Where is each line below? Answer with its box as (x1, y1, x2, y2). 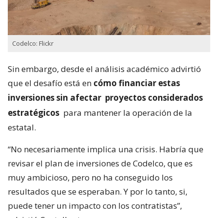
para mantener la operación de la (61, 107, 192, 119)
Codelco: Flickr (12, 39, 54, 48)
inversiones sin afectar (8, 92, 103, 104)
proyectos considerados (105, 92, 203, 104)
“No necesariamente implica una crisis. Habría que (8, 144, 203, 155)
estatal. (8, 122, 36, 133)
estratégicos (8, 107, 59, 119)
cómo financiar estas (93, 77, 180, 89)
